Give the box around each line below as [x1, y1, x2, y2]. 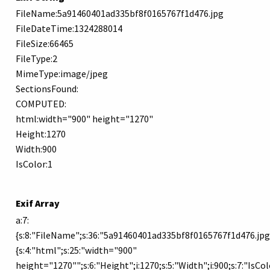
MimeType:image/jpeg [16, 67, 108, 80]
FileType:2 [16, 52, 57, 65]
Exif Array [16, 197, 60, 210]
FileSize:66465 [16, 37, 74, 50]
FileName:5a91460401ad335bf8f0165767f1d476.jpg [16, 7, 224, 20]
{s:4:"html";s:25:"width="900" [16, 244, 137, 257]
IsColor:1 [16, 158, 52, 171]
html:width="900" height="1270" [16, 113, 153, 125]
